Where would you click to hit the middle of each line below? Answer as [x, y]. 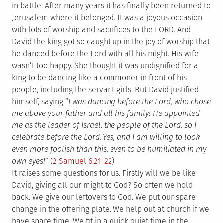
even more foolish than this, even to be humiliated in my [109, 149]
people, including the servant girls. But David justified [105, 89]
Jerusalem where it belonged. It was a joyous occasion [107, 18]
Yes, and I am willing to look [151, 137]
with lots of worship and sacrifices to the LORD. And [101, 30]
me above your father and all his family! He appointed [106, 113]
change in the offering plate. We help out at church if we [111, 209]
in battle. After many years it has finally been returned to [111, 6]
